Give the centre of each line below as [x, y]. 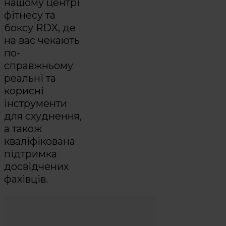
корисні [24, 91]
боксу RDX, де [40, 27]
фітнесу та [30, 15]
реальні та [30, 78]
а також [23, 128]
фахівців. [26, 179]
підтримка [31, 154]
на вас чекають [42, 40]
